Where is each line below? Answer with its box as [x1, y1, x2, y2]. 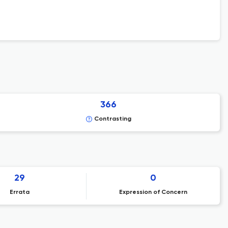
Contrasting [94, 116, 131, 122]
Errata [9, 189, 30, 195]
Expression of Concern [119, 189, 187, 195]
